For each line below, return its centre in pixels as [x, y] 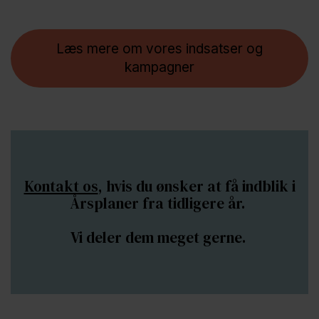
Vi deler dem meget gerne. [159, 237]
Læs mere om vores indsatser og [159, 48]
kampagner [159, 67]
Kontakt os [61, 186]
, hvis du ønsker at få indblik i [197, 186]
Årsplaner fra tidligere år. [159, 203]
